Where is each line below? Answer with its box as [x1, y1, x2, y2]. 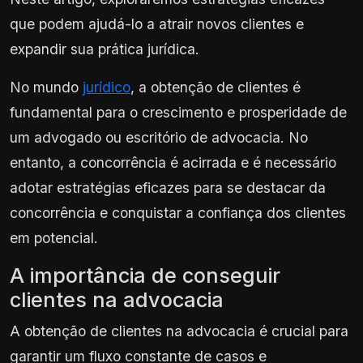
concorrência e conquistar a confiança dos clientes [10, 203, 346, 221]
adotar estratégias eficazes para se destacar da [10, 178, 326, 196]
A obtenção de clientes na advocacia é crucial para [10, 322, 348, 340]
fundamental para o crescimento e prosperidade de [10, 103, 347, 121]
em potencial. [10, 228, 98, 246]
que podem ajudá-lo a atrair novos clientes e [10, 15, 304, 32]
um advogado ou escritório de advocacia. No [10, 128, 308, 146]
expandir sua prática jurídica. [10, 40, 199, 58]
